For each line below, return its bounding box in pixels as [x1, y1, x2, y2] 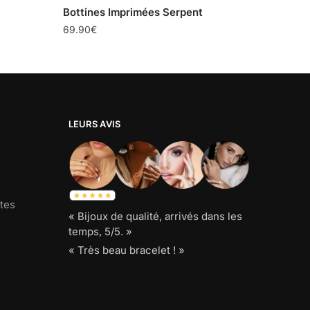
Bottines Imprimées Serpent [62, 5, 203, 19]
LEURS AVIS [68, 118, 121, 129]
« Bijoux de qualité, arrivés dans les [68, 210, 242, 224]
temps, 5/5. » [68, 225, 132, 239]
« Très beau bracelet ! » [68, 244, 185, 257]
